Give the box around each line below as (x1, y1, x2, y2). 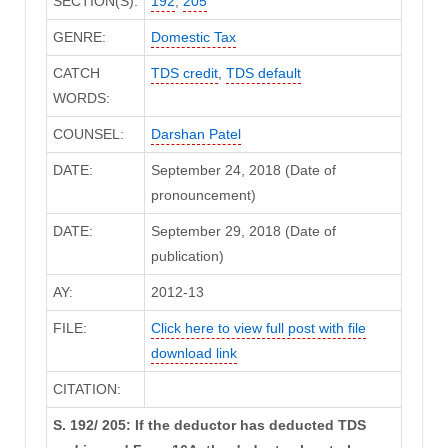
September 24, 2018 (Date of (150, 162, 336, 179)
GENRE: (52, 29, 106, 46)
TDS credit (150, 65, 218, 82)
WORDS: (52, 90, 110, 107)
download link (150, 345, 237, 362)
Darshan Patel (150, 126, 241, 143)
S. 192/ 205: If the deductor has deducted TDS (52, 417, 366, 434)
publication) (150, 248, 224, 265)
